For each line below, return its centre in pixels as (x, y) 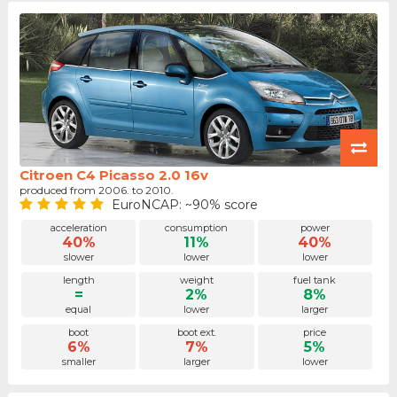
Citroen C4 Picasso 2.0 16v (113, 175)
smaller (78, 362)
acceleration (78, 228)
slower (78, 257)
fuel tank (315, 280)
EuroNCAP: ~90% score (184, 205)
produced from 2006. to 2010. (99, 190)
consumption (197, 228)
